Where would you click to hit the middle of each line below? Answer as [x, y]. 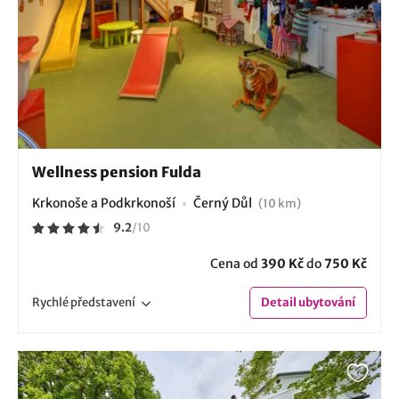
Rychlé [51, 302]
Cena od [236, 263]
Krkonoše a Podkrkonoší [104, 203]
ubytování [326, 302]
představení [103, 302]
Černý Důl [224, 203]
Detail [279, 302]
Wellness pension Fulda [117, 171]
